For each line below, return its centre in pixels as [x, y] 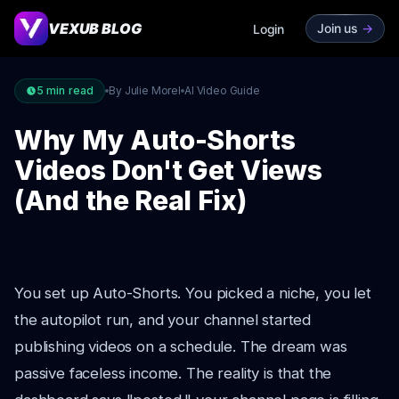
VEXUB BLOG [95, 28]
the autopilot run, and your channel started [163, 320]
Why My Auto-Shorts [155, 140]
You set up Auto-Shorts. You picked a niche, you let [193, 293]
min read [69, 90]
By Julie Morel [145, 90]
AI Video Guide [222, 90]
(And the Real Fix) [130, 200]
